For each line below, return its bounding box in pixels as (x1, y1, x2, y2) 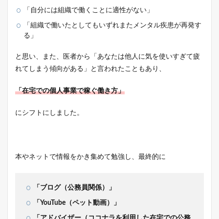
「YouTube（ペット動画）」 (33, 199, 120, 206)
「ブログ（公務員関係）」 (33, 184, 115, 191)
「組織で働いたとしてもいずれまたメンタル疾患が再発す (23, 22, 201, 29)
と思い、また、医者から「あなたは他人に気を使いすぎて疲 (15, 53, 200, 60)
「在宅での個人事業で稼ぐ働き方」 (15, 87, 125, 94)
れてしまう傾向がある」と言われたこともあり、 (15, 65, 166, 72)
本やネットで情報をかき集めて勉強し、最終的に (15, 153, 166, 160)
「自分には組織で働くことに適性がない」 (23, 6, 153, 14)
